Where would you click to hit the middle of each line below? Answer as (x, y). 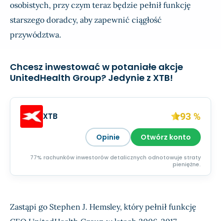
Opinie (108, 137)
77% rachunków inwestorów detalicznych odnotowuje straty (115, 158)
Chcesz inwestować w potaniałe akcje (96, 67)
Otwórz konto (166, 137)
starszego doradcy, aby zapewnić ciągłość (86, 20)
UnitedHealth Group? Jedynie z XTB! (92, 78)
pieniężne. (187, 165)
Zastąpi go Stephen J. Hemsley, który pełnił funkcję (103, 207)
